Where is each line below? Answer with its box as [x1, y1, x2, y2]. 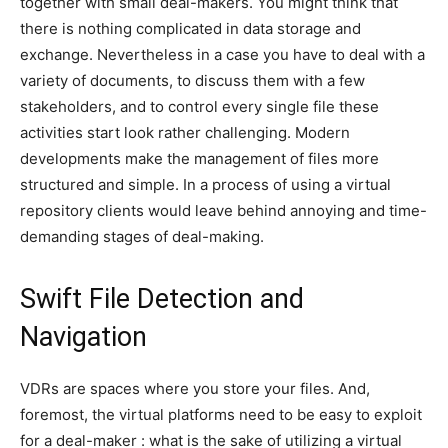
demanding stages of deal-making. [20, 227, 264, 246]
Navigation [20, 321, 147, 353]
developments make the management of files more [20, 149, 379, 168]
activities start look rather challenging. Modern [20, 123, 350, 142]
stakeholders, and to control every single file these [20, 97, 379, 116]
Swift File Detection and [20, 283, 304, 315]
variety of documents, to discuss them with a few [20, 71, 365, 90]
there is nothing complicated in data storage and [20, 19, 361, 38]
